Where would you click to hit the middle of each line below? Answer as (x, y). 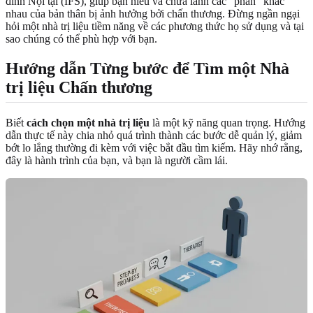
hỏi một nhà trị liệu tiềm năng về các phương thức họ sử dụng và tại (155, 26)
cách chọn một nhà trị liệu (88, 122)
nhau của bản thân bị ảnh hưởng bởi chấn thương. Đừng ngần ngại (153, 13)
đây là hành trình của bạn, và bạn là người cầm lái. (117, 160)
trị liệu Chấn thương (79, 87)
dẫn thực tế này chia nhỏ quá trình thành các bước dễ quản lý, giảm (154, 135)
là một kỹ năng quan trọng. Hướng (227, 122)
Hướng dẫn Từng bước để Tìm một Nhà (147, 68)
